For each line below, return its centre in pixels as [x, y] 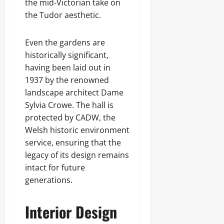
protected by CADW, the [70, 117]
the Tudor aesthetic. [63, 15]
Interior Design [71, 212]
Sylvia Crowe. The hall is [69, 105]
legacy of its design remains [77, 155]
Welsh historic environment [77, 130]
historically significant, [67, 55]
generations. [49, 180]
